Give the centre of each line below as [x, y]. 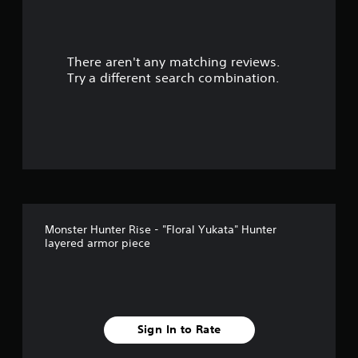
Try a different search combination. [173, 77]
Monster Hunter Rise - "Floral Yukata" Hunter [161, 229]
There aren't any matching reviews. [174, 61]
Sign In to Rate [179, 330]
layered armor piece [97, 243]
